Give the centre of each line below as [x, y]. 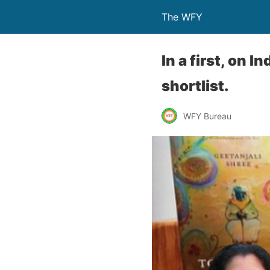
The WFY [182, 17]
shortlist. [195, 86]
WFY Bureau [207, 116]
